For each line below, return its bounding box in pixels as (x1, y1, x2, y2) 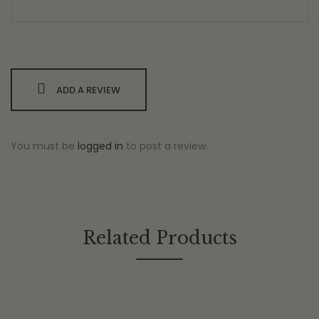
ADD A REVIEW (56, 83, 120, 98)
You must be (11, 139, 78, 154)
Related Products (82, 227, 237, 250)
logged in (78, 139, 123, 154)
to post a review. (123, 139, 208, 154)
